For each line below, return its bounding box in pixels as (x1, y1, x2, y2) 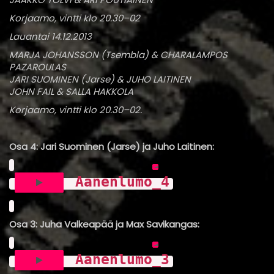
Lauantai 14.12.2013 (9, 30, 92, 43)
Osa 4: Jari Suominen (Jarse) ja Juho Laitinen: (9, 140, 214, 153)
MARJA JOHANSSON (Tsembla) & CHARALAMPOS (9, 48, 228, 61)
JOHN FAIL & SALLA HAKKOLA (9, 85, 133, 98)
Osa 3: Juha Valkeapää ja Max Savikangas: (9, 218, 199, 231)
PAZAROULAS (9, 61, 66, 73)
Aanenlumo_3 (75, 251, 169, 267)
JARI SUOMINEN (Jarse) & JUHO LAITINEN (9, 73, 191, 86)
